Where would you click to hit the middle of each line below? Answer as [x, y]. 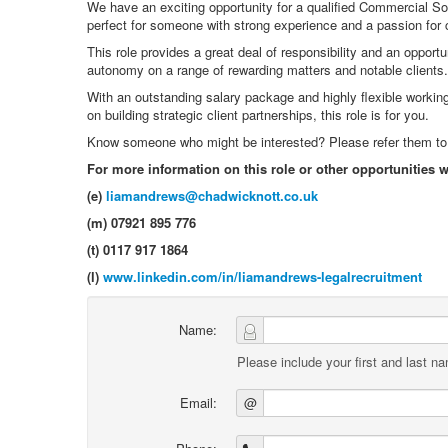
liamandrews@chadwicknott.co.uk [212, 195]
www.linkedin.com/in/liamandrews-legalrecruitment [262, 276]
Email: [198, 402]
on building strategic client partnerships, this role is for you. [258, 114]
